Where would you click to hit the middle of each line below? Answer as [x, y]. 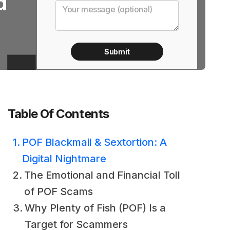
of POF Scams [59, 191]
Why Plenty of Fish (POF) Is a [95, 208]
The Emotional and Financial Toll [102, 175]
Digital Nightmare [64, 159]
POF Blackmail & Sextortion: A [94, 142]
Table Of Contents [58, 114]
